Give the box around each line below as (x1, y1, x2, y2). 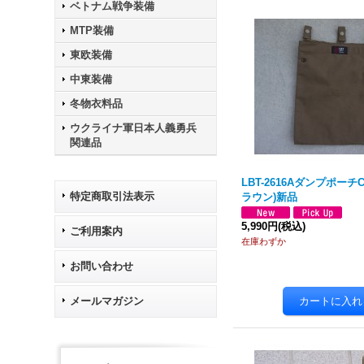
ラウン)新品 (241, 191, 298, 203)
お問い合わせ (70, 260, 134, 272)
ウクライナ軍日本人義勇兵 (70, 122, 197, 134)
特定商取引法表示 (70, 190, 155, 202)
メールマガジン (70, 295, 145, 307)
